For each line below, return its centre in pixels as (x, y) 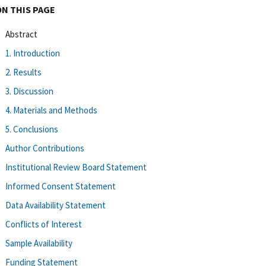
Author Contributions (45, 148)
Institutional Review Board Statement (76, 167)
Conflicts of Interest (44, 224)
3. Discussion (29, 91)
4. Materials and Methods (51, 110)
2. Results (23, 72)
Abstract (21, 34)
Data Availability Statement (56, 205)
